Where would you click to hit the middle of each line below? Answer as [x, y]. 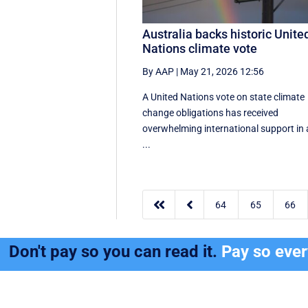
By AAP [158, 71]
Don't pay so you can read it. [115, 252]
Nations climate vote [200, 48]
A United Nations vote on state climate [224, 97]
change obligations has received [211, 112]
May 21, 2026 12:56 [222, 71]
